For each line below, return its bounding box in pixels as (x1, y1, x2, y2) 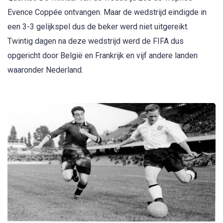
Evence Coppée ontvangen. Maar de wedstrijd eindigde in (7, 7, 207, 17)
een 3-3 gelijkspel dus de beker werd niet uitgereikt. (7, 22, 189, 32)
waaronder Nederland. (7, 65, 83, 75)
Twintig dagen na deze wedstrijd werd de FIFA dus (7, 36, 184, 46)
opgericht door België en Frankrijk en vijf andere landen (7, 51, 198, 61)
